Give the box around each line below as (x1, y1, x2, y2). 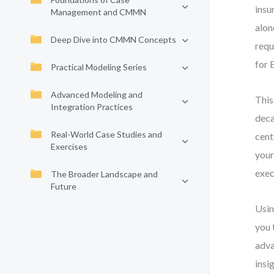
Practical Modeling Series (51, 62, 147, 72)
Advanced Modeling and (51, 89, 143, 100)
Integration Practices (51, 102, 133, 112)
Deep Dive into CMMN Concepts (51, 34, 176, 45)
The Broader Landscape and (51, 169, 158, 179)
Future (51, 181, 76, 191)
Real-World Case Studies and (51, 129, 162, 139)
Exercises (51, 141, 87, 152)
